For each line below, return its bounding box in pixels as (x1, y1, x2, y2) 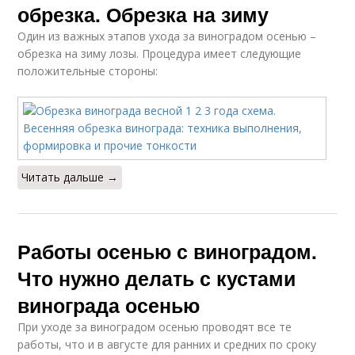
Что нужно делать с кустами (17, 264, 296, 293)
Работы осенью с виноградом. (17, 237, 318, 266)
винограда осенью (17, 291, 200, 320)
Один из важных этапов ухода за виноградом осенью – (17, 29, 317, 44)
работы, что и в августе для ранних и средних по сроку (17, 337, 317, 353)
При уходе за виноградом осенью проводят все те (17, 319, 292, 335)
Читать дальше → (21, 170, 119, 185)
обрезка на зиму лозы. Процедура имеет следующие (17, 46, 302, 62)
